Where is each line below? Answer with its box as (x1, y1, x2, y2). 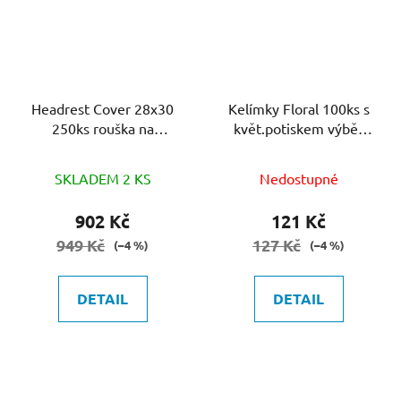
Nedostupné (259, 169, 338, 188)
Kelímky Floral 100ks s (227, 99, 370, 118)
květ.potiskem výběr (234, 119, 363, 138)
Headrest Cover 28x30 (31, 99, 93, 118)
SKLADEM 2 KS (54, 169, 151, 188)
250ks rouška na (51, 119, 154, 138)
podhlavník (68, 139, 137, 158)
